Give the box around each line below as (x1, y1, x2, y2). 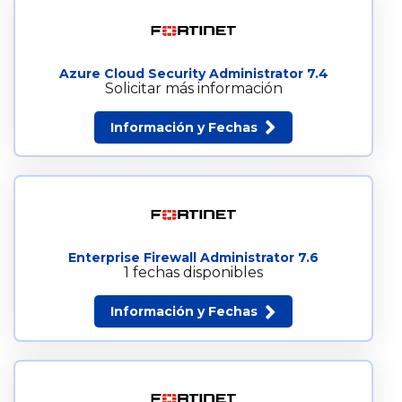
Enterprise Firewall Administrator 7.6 (68, 249, 319, 267)
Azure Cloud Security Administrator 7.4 (58, 65, 328, 82)
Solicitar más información (104, 79, 283, 97)
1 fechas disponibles (124, 264, 263, 282)
